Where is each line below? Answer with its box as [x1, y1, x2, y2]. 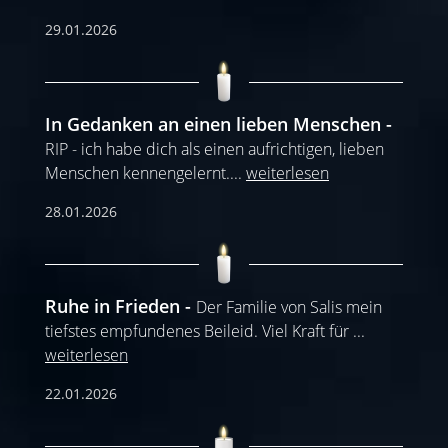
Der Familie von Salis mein [196, 295, 382, 318]
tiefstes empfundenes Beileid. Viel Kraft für [45, 319, 353, 342]
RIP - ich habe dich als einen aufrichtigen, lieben [45, 137, 384, 160]
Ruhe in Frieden [45, 293, 180, 318]
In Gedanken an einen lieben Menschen [45, 111, 381, 136]
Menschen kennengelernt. [45, 161, 230, 184]
